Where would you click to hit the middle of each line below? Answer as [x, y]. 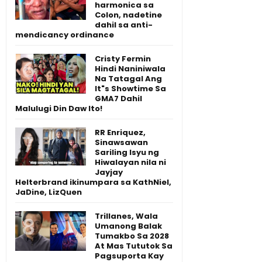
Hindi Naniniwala [130, 68]
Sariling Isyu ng [127, 152]
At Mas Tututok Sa [134, 246]
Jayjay [109, 172]
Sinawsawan [121, 142]
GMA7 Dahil [118, 98]
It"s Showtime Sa [130, 88]
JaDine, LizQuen [49, 192]
